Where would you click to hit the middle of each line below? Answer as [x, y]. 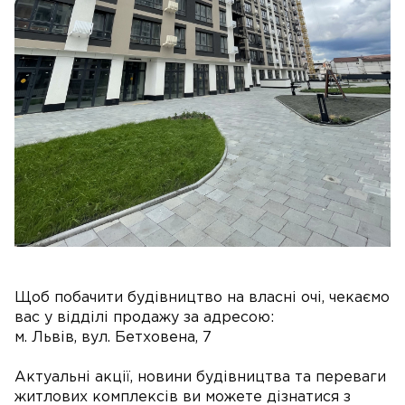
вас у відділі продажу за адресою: [144, 318]
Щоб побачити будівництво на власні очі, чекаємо [202, 298]
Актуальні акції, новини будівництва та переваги [200, 378]
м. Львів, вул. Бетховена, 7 [113, 338]
